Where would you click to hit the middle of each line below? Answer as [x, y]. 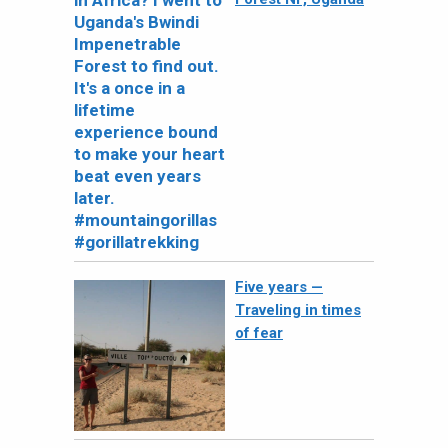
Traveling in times [298, 309]
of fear [259, 332]
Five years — [279, 286]
